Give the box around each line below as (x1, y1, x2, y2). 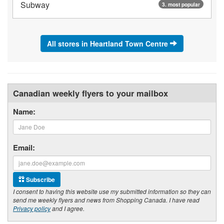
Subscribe (24, 174, 55, 184)
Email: (13, 141, 35, 153)
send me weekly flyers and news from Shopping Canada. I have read (13, 195, 199, 204)
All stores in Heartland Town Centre (47, 38, 170, 48)
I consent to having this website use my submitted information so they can (13, 186, 211, 195)
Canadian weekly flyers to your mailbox (13, 86, 168, 99)
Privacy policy (13, 203, 50, 212)
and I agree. (50, 203, 84, 212)
